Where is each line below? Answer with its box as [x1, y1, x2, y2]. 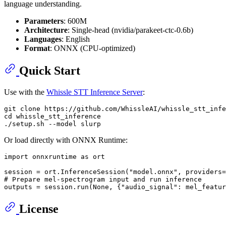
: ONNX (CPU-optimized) [50, 43, 135, 52]
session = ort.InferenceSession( [4, 168, 129, 176]
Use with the [4, 88, 46, 97]
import [4, 153, 28, 161]
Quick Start [19, 64, 80, 78]
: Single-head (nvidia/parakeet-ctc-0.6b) [68, 25, 193, 34]
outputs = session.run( [4, 183, 93, 191]
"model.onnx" [129, 168, 178, 176]
